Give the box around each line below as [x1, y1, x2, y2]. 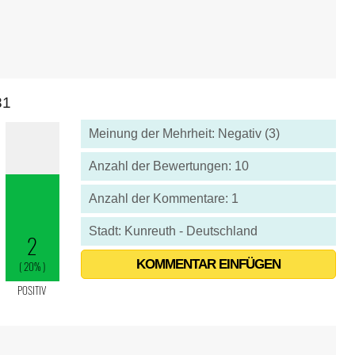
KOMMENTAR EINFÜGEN [136, 257, 281, 272]
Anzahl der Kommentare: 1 [88, 192, 239, 205]
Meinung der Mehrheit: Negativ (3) [88, 127, 280, 140]
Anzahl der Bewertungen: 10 [88, 159, 249, 173]
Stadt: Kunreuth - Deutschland [88, 224, 258, 238]
